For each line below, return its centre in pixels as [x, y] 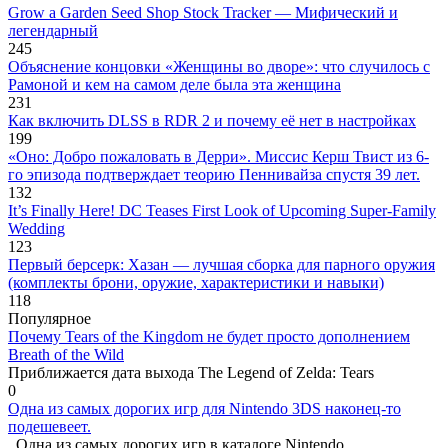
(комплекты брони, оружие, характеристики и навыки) [196, 282]
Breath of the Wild [66, 354]
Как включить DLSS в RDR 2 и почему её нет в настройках [212, 120]
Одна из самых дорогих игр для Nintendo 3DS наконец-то [204, 408]
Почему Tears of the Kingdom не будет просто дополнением [209, 336]
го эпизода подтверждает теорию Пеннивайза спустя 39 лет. [214, 174]
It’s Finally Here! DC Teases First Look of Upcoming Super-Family [222, 210]
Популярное [49, 318]
